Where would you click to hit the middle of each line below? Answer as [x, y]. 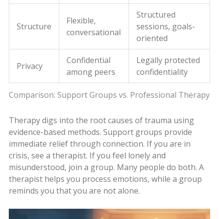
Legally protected [168, 60]
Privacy [29, 66]
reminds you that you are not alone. [74, 190]
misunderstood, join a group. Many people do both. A [106, 167]
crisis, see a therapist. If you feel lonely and [87, 155]
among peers [91, 72]
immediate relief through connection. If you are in [99, 143]
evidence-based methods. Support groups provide [100, 132]
